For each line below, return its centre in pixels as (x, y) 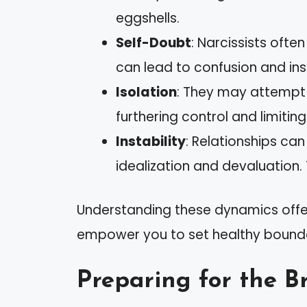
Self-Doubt (153, 42)
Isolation (146, 92)
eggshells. (148, 18)
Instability (151, 141)
